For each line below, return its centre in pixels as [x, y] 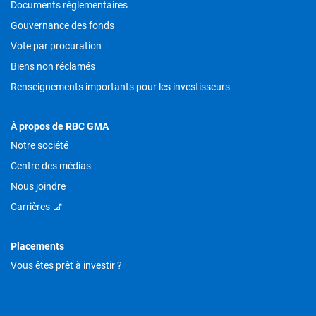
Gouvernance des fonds [62, 25]
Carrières [30, 206]
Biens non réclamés [53, 66]
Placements [37, 246]
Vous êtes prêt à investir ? [66, 265]
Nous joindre [38, 186]
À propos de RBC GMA [60, 126]
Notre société [39, 145]
